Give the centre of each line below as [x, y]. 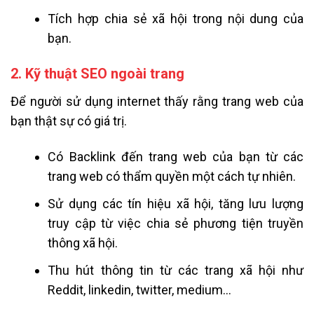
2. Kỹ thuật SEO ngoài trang [97, 73]
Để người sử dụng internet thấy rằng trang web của [157, 101]
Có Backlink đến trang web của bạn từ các [176, 156]
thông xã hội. [83, 243]
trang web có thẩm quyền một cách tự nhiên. [172, 176]
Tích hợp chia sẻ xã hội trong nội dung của [176, 18]
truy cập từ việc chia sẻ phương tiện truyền [176, 223]
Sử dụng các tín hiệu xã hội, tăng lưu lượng [176, 203]
